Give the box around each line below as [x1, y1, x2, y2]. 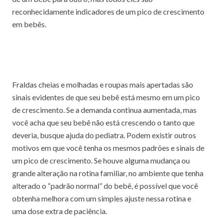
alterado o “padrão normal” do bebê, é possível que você [12, 181, 198, 191]
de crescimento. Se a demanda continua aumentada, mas [12, 105, 197, 115]
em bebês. [12, 19, 46, 29]
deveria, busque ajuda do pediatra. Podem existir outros [12, 130, 196, 140]
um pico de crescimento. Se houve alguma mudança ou [12, 156, 190, 165]
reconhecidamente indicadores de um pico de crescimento [12, 7, 204, 17]
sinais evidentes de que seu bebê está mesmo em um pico [12, 92, 200, 102]
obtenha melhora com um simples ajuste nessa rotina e [12, 194, 191, 203]
